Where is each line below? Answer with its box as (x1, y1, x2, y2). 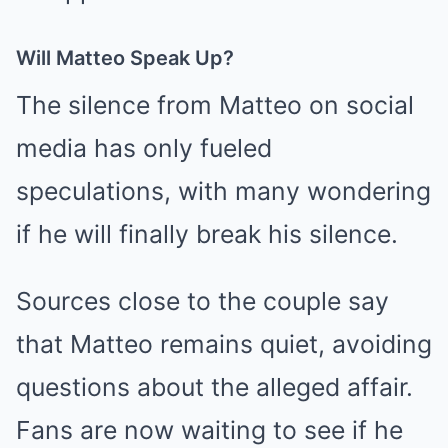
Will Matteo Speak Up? (16, 46, 234, 70)
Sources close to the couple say (16, 286, 389, 316)
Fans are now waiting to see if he (16, 415, 403, 445)
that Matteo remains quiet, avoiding (16, 329, 432, 359)
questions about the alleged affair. (16, 372, 413, 402)
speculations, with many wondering (16, 176, 431, 206)
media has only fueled (16, 133, 272, 163)
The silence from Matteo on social (16, 90, 414, 120)
